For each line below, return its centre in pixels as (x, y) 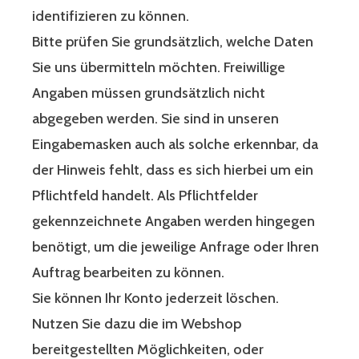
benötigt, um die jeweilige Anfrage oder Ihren (175, 247)
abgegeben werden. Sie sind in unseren (155, 119)
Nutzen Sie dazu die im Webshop (137, 324)
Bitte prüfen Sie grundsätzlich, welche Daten (173, 42)
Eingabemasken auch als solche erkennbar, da (175, 145)
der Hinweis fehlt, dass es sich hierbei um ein (173, 170)
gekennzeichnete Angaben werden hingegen (173, 222)
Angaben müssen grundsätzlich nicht (149, 93)
